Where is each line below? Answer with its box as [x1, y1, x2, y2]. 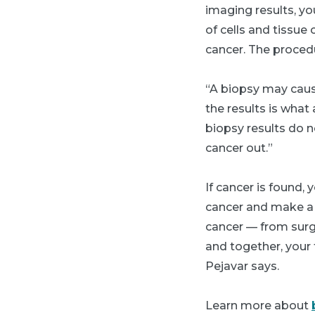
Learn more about [205, 299, 311, 312]
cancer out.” [205, 141, 273, 155]
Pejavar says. [205, 259, 279, 273]
